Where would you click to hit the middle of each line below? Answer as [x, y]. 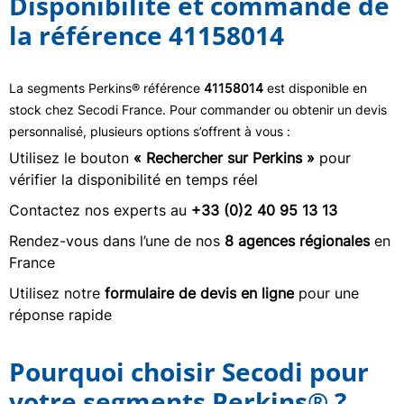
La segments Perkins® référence [106, 87]
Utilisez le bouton [71, 157]
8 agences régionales [297, 240]
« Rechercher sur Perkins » [224, 157]
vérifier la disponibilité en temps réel [133, 179]
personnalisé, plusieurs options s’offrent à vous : [150, 131]
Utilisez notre [57, 293]
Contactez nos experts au [100, 210]
